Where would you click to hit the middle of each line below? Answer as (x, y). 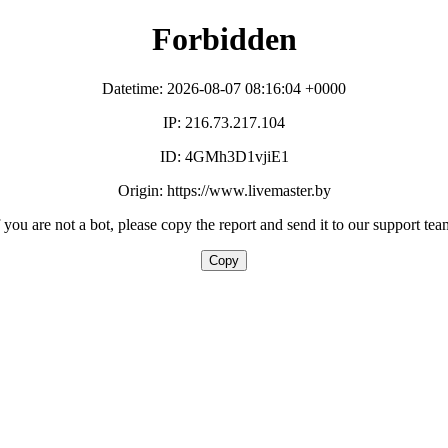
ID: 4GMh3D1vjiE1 (224, 156)
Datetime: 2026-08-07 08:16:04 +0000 (224, 88)
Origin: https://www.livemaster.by (224, 190)
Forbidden (224, 39)
